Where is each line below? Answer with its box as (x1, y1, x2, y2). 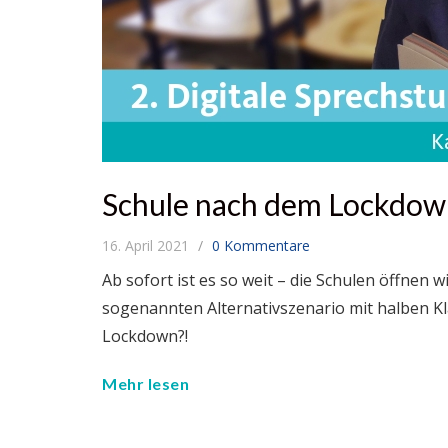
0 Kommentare (212, 236, 310, 255)
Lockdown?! (102, 325, 188, 347)
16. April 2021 (102, 236, 193, 255)
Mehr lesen (102, 374, 189, 393)
